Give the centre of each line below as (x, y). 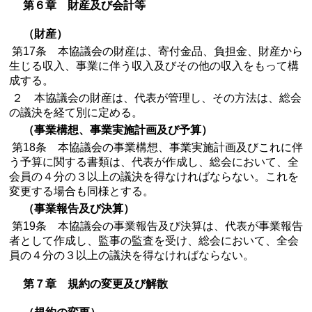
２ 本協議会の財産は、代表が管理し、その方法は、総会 (155, 98)
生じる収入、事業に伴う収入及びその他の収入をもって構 (154, 66)
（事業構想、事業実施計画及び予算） (118, 130)
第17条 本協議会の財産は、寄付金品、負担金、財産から (156, 51)
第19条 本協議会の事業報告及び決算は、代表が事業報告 (156, 226)
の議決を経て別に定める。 (76, 112)
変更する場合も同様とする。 (81, 191)
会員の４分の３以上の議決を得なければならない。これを (154, 177)
